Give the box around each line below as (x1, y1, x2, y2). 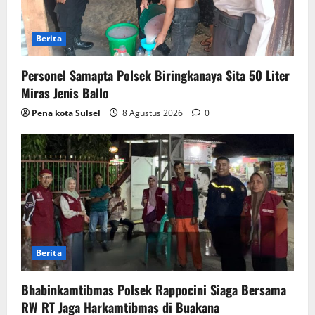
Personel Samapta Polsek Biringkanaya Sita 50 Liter (21, 66, 290, 85)
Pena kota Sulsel (32, 107, 101, 120)
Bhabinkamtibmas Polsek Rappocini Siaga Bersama (21, 281, 286, 300)
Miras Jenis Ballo (21, 84, 109, 103)
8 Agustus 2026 (120, 107, 185, 120)
